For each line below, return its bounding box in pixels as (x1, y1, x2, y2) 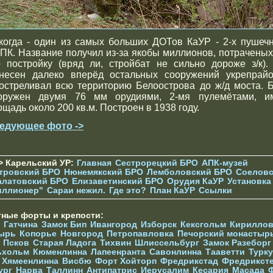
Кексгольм (180, 219, 226, 229)
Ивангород (90, 219, 137, 229)
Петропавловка (107, 229, 174, 238)
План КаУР (150, 185, 195, 195)
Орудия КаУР (167, 176, 224, 186)
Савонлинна (149, 247, 202, 257)
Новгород (60, 229, 103, 238)
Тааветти (205, 247, 245, 257)
